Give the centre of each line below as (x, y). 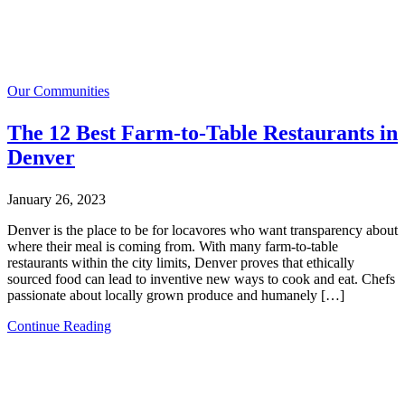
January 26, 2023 (57, 200)
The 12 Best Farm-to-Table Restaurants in (202, 133)
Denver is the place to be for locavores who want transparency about (202, 231)
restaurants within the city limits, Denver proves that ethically (181, 263)
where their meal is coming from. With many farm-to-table (173, 247)
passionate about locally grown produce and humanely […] (176, 296)
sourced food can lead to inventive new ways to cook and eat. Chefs (201, 279)
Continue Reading (59, 326)
